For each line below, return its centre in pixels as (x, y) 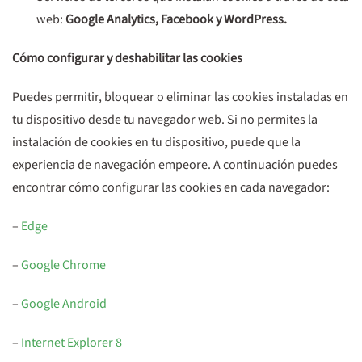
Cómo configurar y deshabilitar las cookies (127, 58)
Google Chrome (63, 265)
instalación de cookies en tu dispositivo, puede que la (156, 142)
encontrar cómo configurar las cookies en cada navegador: (171, 187)
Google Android (63, 304)
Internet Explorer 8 (70, 343)
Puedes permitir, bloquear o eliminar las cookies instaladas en (180, 97)
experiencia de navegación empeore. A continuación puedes (175, 165)
